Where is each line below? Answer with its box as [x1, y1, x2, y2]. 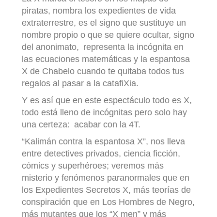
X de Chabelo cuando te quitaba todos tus [22, 66, 184, 77]
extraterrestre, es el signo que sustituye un [22, 18, 186, 28]
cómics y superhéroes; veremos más [22, 161, 164, 171]
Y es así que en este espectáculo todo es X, [22, 95, 192, 106]
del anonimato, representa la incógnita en [22, 42, 184, 52]
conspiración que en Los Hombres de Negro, [22, 197, 195, 207]
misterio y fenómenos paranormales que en [22, 173, 189, 183]
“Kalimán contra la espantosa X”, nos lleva [22, 137, 185, 147]
